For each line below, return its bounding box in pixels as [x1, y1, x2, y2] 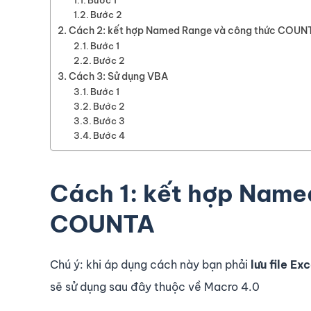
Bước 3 [93, 115, 126, 127]
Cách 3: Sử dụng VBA [68, 70, 168, 83]
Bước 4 [93, 130, 126, 142]
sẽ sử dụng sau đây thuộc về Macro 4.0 [50, 280, 260, 294]
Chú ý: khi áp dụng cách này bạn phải [50, 258, 251, 272]
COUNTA [50, 209, 155, 239]
